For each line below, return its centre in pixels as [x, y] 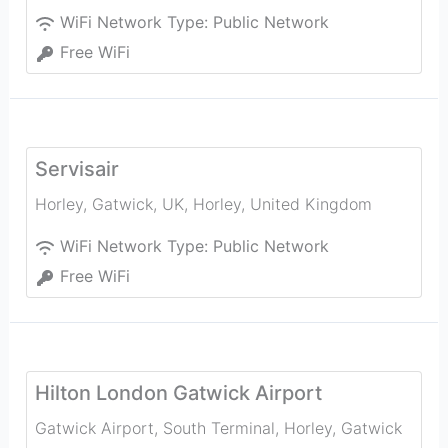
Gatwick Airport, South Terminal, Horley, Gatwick [218, 428]
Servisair [76, 169]
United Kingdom [310, 204]
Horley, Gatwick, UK [109, 204]
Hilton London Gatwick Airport [178, 393]
